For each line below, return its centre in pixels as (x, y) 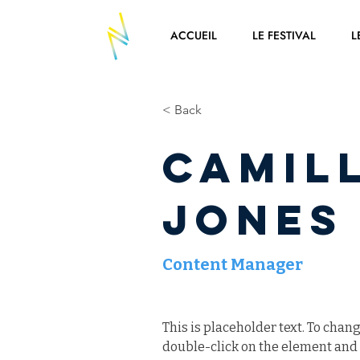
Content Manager (233, 264)
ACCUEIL (193, 35)
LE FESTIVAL (284, 35)
